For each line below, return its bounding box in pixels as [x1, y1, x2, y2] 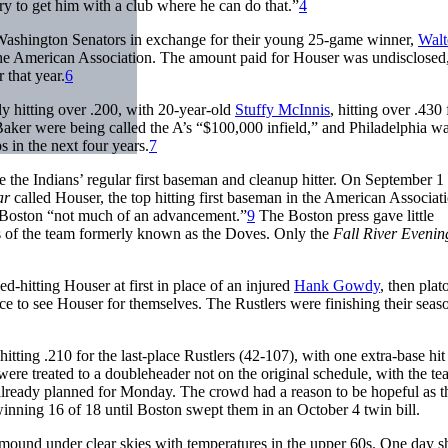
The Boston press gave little [255, 206, 434, 224]
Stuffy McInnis [235, 100, 330, 118]
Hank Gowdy [294, 276, 380, 294]
